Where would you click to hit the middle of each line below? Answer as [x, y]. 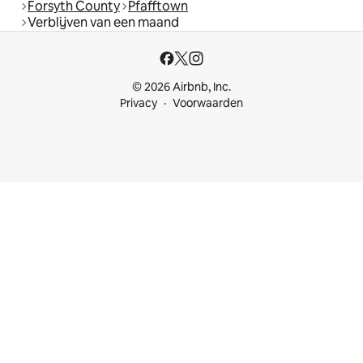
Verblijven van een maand [103, 23]
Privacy [139, 103]
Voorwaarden [208, 103]
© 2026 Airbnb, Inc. [181, 87]
